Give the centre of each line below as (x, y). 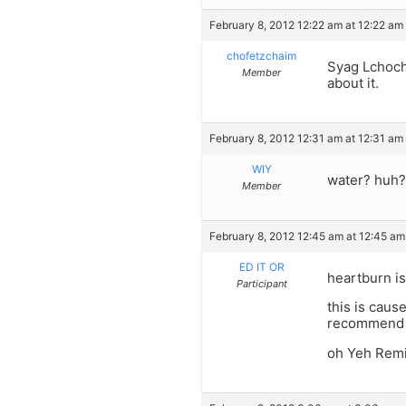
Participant (261, 283)
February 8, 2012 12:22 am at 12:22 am (306, 25)
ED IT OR (261, 266)
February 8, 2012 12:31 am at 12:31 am (306, 139)
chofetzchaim (261, 56)
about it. (353, 83)
